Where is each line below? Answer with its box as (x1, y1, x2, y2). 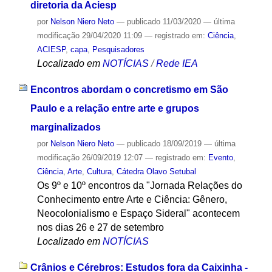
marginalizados (30, 121, 101, 132)
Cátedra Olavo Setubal (116, 166, 196, 176)
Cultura (86, 166, 112, 176)
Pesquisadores (92, 45, 144, 55)
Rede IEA (155, 58, 198, 69)
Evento (208, 152, 233, 162)
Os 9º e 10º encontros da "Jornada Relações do (36, 180, 242, 191)
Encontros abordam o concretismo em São (30, 84, 228, 95)
